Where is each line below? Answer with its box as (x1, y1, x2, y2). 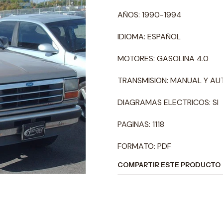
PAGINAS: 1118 (117, 119, 164, 129)
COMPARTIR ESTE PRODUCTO (117, 161, 221, 169)
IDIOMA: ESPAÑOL (117, 31, 181, 42)
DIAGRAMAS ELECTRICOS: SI (117, 97, 219, 108)
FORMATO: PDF (117, 141, 171, 151)
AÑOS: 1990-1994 (117, 9, 182, 20)
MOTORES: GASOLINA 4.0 (117, 53, 209, 64)
